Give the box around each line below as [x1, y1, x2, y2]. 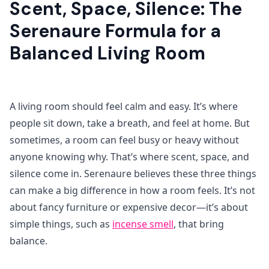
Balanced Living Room [10, 41, 205, 65]
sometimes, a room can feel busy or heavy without [10, 133, 239, 147]
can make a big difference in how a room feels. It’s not [10, 184, 255, 197]
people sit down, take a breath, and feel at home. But [10, 116, 250, 130]
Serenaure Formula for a [10, 19, 221, 43]
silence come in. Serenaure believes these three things [10, 167, 256, 180]
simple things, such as [10, 217, 112, 231]
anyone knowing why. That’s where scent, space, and [10, 150, 249, 163]
